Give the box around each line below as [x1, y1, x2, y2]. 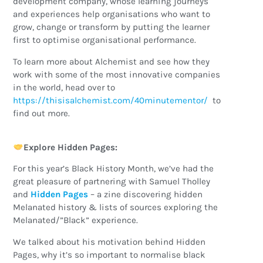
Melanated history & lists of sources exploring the [13, 202, 218, 213]
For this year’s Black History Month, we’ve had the [13, 163, 214, 174]
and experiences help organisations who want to [13, 9, 211, 20]
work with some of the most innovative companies [13, 69, 221, 80]
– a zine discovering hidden [88, 189, 203, 200]
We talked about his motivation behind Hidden [13, 236, 206, 247]
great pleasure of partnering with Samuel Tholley [13, 176, 211, 187]
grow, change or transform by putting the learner [13, 22, 210, 33]
